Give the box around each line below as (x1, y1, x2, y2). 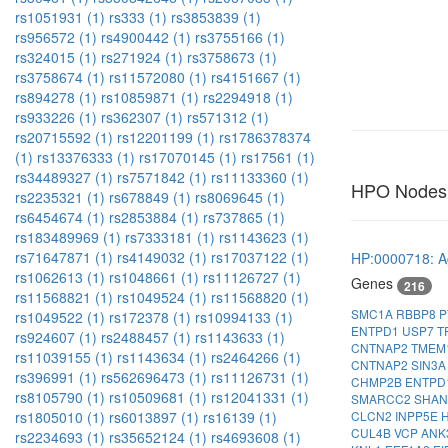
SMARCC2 (351, 389, 414, 407)
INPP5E (395, 406, 441, 424)
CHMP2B (351, 372, 405, 390)
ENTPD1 (351, 321, 402, 339)
